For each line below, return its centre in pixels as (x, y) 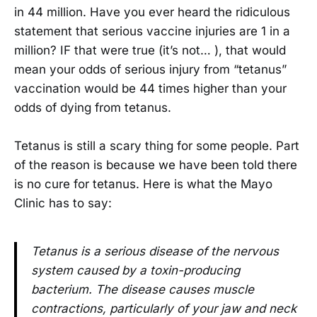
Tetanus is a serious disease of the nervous (155, 252)
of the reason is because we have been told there (156, 165)
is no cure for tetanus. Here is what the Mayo (143, 184)
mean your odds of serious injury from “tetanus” (150, 70)
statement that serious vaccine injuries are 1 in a (152, 31)
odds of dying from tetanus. (93, 108)
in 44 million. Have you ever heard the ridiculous (152, 12)
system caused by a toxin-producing (136, 271)
